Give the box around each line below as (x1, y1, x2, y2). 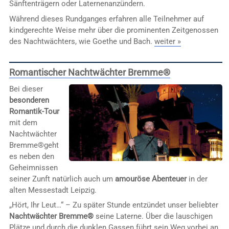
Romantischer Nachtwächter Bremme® (9, 66, 170, 78)
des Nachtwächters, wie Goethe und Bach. (9, 36, 154, 46)
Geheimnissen (9, 163, 58, 172)
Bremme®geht (9, 140, 59, 150)
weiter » (154, 36, 181, 46)
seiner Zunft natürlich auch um (9, 174, 115, 184)
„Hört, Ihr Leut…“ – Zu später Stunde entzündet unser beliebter (9, 200, 218, 210)
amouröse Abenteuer (114, 174, 187, 184)
